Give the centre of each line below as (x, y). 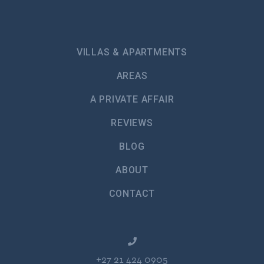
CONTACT (132, 194)
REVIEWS (132, 123)
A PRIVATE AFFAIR (132, 100)
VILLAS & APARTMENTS (132, 52)
